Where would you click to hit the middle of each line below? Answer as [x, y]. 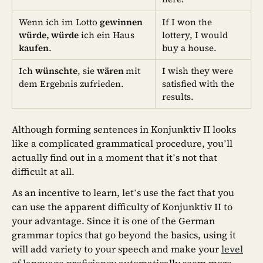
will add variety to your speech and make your [117, 249]
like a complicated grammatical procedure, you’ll [122, 143]
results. [178, 97]
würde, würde [49, 35]
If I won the [187, 22]
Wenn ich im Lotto [60, 22]
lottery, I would [195, 35]
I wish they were [198, 71]
